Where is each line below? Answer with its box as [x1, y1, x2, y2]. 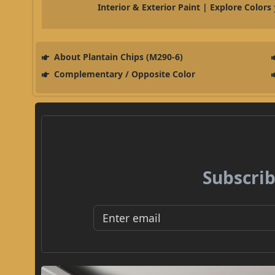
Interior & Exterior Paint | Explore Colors [98, 1, 272, 14]
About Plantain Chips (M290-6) [51, 51, 183, 63]
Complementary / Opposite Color [51, 68, 195, 80]
